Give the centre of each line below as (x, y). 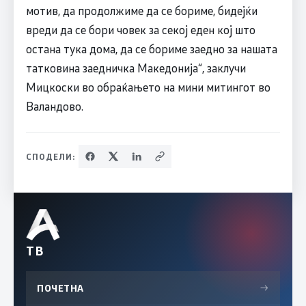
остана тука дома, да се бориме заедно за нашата (151, 49)
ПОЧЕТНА (60, 288)
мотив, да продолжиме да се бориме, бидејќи (141, 11)
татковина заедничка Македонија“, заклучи (136, 68)
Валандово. (54, 106)
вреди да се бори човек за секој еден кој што (140, 30)
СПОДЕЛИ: (51, 157)
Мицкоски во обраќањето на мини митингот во (148, 87)
